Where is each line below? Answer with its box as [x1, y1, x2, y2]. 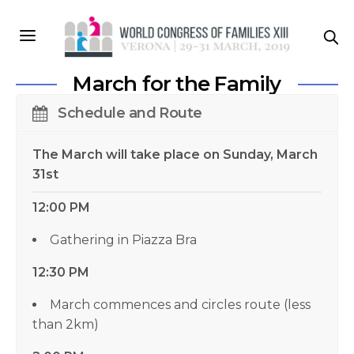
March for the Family [73, 70, 281, 96]
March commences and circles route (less [50, 296, 311, 312]
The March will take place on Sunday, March [32, 146, 318, 162]
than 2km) [32, 316, 99, 332]
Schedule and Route [58, 104, 202, 122]
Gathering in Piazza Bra [50, 232, 197, 247]
